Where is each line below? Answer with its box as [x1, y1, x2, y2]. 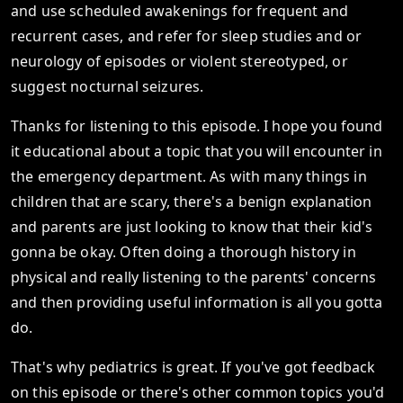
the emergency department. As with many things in [11, 166, 367, 186]
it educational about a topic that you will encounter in [11, 141, 382, 161]
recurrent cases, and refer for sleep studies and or [11, 26, 363, 46]
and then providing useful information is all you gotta [11, 292, 383, 312]
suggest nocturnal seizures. [11, 76, 204, 96]
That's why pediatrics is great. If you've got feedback [11, 357, 376, 377]
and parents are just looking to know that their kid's [11, 217, 373, 237]
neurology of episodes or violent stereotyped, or [11, 51, 348, 71]
